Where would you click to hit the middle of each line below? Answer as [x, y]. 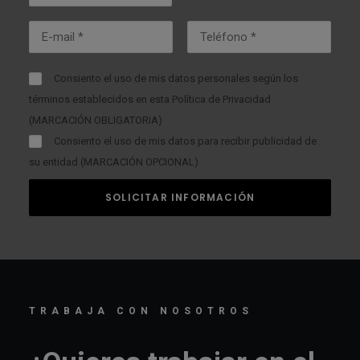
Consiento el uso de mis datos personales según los [176, 78]
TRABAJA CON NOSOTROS [141, 311]
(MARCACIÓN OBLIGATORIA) [96, 120]
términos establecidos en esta [100, 99]
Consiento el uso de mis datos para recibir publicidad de [186, 141]
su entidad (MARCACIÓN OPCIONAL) [114, 162]
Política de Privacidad [221, 99]
